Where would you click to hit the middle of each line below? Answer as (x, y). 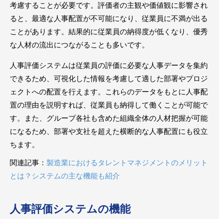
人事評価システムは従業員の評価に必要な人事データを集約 (109, 65)
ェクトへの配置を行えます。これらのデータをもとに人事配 (109, 92)
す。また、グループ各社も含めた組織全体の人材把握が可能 (109, 118)
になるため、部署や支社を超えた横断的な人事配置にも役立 (109, 131)
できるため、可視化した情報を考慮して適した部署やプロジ (109, 78)
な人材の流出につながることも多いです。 (79, 45)
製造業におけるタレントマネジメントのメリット (127, 163)
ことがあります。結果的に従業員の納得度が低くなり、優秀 (109, 32)
